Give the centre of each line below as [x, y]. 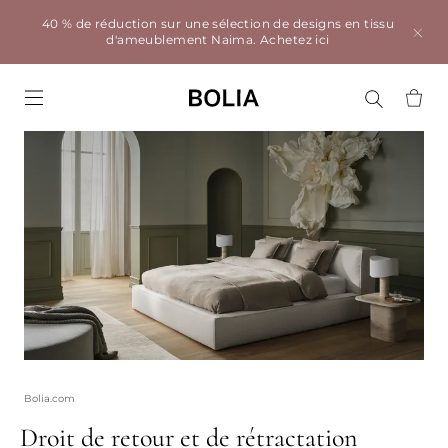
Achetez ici [295, 39]
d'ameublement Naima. [183, 39]
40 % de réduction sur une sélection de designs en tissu [218, 23]
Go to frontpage [306, 94]
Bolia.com [49, 398]
